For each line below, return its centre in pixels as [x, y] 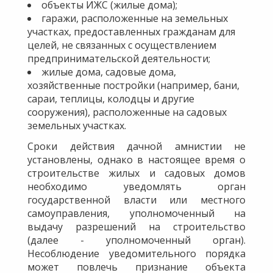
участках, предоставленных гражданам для [131, 31]
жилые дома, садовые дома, [109, 72]
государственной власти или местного [136, 200]
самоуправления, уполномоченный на [136, 213]
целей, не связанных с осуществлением [122, 45]
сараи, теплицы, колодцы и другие [111, 98]
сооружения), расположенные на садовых [127, 112]
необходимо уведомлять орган [136, 186]
